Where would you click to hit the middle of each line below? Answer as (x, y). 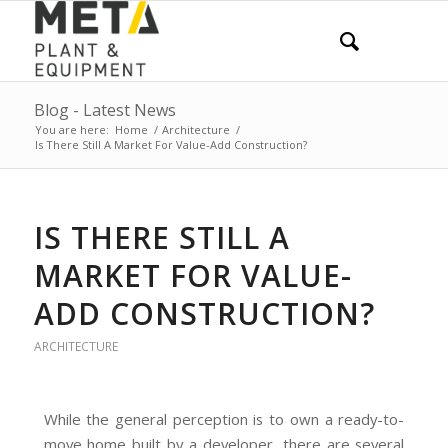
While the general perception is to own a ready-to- (224, 418)
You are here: (71, 129)
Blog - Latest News (104, 110)
